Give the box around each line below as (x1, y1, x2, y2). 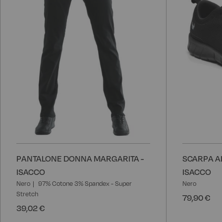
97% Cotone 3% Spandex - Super (38, 179, 132, 187)
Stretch (16, 189, 38, 198)
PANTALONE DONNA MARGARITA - (16, 153, 144, 164)
